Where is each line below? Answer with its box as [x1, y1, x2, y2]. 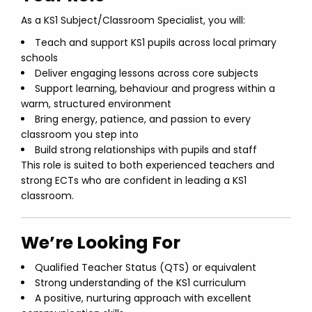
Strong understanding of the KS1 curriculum [35, 276, 246, 290]
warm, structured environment [21, 97, 171, 111]
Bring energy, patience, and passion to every [35, 112, 251, 126]
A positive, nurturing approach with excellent [35, 291, 251, 305]
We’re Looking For [21, 231, 180, 255]
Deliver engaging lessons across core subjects [35, 66, 258, 80]
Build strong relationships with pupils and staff [35, 143, 257, 157]
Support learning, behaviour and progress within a [35, 81, 275, 95]
